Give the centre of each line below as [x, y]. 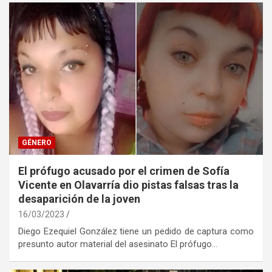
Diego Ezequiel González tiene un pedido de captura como [136, 231]
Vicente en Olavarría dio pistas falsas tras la [128, 185]
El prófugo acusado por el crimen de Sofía [124, 171]
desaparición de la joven [79, 199]
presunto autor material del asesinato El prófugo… [118, 244]
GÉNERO [37, 142]
